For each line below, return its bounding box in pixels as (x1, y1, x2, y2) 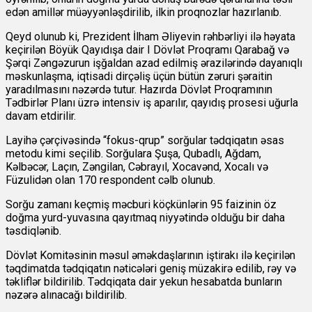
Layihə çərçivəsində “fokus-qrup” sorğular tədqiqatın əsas (6, 134, 284, 148)
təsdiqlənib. (6, 224, 61, 238)
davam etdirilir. (6, 109, 76, 123)
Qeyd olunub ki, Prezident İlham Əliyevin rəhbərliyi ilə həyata (6, 30, 295, 44)
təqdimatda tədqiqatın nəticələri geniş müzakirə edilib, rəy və (6, 262, 296, 276)
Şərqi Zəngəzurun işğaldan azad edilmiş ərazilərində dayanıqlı (6, 56, 302, 70)
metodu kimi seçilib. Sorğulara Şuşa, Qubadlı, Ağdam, (6, 147, 261, 161)
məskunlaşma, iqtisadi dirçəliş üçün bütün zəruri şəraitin (6, 70, 272, 84)
